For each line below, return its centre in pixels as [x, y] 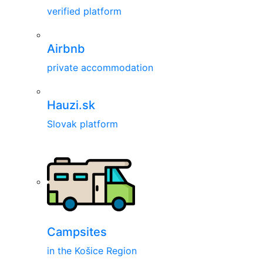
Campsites [77, 232]
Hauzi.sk [71, 105]
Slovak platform [82, 124]
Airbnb [66, 48]
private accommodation [100, 67]
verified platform [84, 11]
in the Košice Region [92, 250]
